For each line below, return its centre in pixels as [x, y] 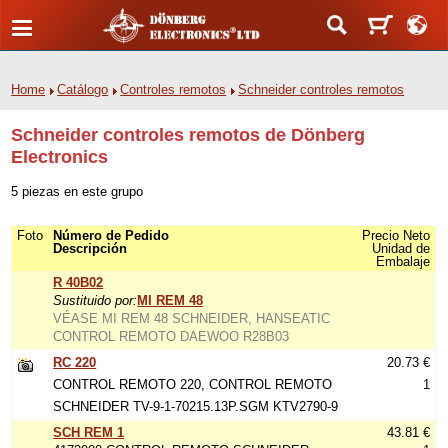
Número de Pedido [111, 235]
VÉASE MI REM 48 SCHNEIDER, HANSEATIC [192, 318]
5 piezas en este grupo [77, 191]
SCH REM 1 [89, 432]
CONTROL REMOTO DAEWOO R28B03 [171, 336]
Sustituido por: [95, 300]
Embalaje [403, 261]
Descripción [90, 248]
